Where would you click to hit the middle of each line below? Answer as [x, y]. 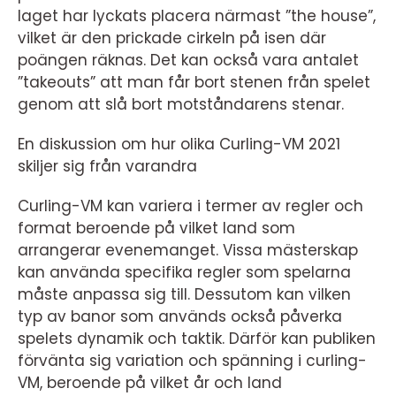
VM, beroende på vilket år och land [150, 382]
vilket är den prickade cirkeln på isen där [172, 38]
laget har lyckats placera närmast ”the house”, [197, 15]
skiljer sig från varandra [107, 166]
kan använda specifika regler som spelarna [184, 272]
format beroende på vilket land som [156, 228]
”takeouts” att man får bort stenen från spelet [194, 82]
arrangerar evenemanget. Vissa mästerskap [188, 250]
